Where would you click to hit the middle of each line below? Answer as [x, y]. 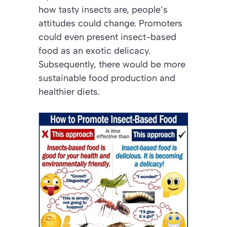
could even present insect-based [107, 37]
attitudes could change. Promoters [110, 23]
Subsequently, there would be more [112, 64]
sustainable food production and [107, 78]
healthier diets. [69, 91]
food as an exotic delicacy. [94, 50]
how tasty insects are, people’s [103, 9]
